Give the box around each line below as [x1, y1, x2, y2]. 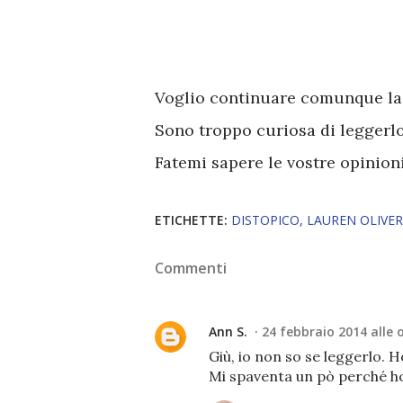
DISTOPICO [231, 210, 300, 228]
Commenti [155, 257, 227, 278]
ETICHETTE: [155, 210, 228, 228]
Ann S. [209, 322, 247, 340]
